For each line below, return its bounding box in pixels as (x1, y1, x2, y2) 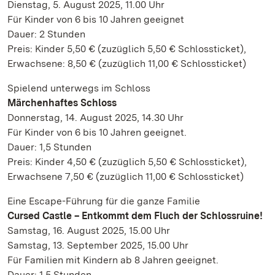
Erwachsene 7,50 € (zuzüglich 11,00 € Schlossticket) (7, 171, 244, 182)
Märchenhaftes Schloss (7, 97, 117, 109)
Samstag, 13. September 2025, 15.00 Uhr (7, 239, 188, 251)
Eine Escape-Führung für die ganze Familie (7, 195, 200, 207)
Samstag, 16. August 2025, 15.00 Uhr (7, 225, 172, 236)
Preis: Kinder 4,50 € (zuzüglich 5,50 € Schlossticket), (7, 156, 247, 168)
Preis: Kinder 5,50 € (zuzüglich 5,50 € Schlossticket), (7, 43, 246, 55)
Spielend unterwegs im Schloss (7, 82, 150, 94)
